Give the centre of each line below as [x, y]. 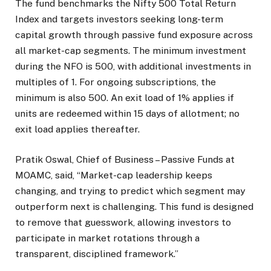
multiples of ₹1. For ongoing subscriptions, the [116, 82]
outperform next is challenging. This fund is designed [134, 207]
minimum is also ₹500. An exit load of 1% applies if [125, 97]
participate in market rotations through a [107, 238]
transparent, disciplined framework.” [97, 254]
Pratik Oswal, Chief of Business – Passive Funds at [125, 160]
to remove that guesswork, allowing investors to [123, 223]
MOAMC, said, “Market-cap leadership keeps [114, 175]
